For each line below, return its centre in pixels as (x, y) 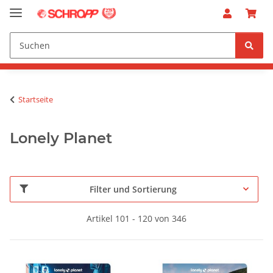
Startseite (36, 99)
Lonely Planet (61, 138)
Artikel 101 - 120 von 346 (136, 218)
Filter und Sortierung (133, 189)
